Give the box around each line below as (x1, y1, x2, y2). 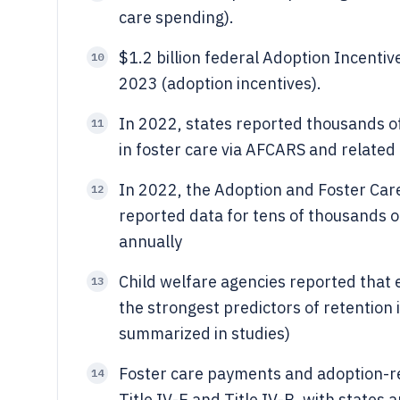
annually (119, 231, 182, 252)
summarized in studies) (119, 323, 290, 344)
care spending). (119, 7, 234, 28)
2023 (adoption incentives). (119, 73, 321, 94)
